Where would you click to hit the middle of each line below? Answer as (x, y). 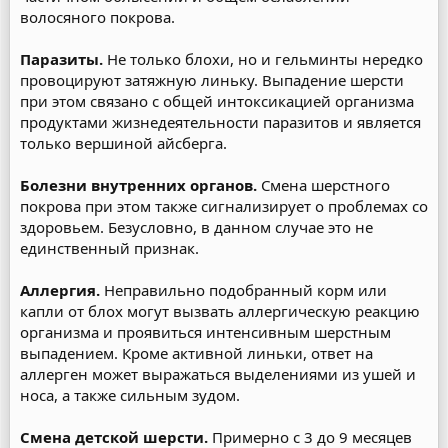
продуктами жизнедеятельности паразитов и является (220, 122)
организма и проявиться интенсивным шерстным (205, 332)
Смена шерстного (323, 185)
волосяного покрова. (97, 17)
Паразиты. (61, 59)
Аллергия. (62, 290)
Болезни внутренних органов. (138, 185)
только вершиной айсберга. (123, 143)
